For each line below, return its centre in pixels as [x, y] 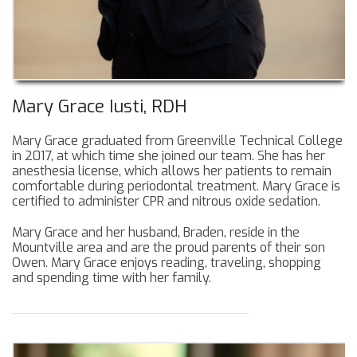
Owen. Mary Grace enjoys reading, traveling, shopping [167, 262]
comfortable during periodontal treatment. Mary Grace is [176, 186]
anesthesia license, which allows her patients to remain [172, 171]
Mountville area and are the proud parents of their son [169, 247]
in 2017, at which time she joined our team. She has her [169, 155]
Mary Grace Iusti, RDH [99, 106]
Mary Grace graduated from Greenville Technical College [177, 140]
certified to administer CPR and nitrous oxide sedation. [166, 201]
